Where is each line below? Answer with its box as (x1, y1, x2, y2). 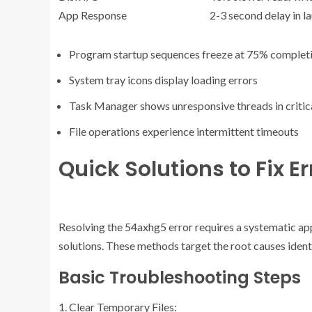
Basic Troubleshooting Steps (58, 265, 301, 289)
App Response (58, 8, 127, 22)
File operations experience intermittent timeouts (69, 124, 299, 138)
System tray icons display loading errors (69, 72, 258, 86)
